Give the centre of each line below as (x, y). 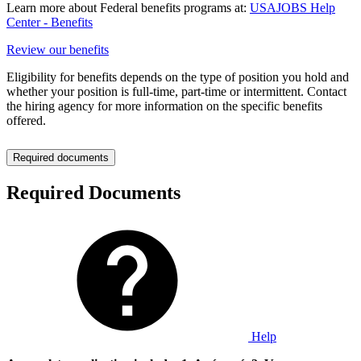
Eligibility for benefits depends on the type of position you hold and (178, 77)
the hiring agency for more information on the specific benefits (164, 106)
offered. (26, 121)
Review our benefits (58, 50)
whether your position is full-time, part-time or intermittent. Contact (176, 92)
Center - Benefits (50, 23)
